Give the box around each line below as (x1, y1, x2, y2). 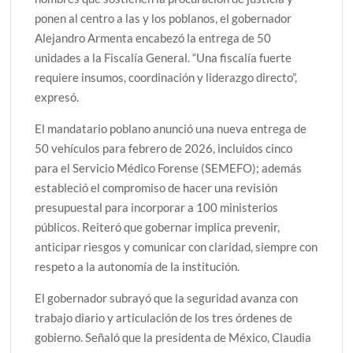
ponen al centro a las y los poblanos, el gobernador (35, 10, 292, 25)
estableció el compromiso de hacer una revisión (35, 180, 278, 195)
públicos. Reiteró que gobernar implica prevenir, (35, 219, 281, 234)
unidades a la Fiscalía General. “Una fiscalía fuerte (35, 50, 292, 65)
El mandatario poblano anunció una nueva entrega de (35, 121, 307, 136)
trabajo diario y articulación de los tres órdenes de (35, 310, 293, 325)
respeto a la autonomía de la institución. (35, 258, 240, 273)
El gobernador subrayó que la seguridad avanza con (35, 290, 299, 305)
